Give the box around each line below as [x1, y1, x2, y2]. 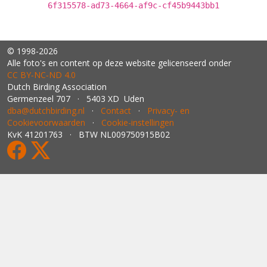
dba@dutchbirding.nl [7, 105, 85, 116]
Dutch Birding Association [7, 81, 107, 92]
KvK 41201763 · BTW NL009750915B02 [7, 129, 170, 140]
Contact [101, 105, 131, 116]
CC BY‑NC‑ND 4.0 [7, 69, 76, 80]
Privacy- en [147, 105, 190, 116]
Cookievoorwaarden [7, 117, 85, 128]
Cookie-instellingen [101, 117, 174, 128]
